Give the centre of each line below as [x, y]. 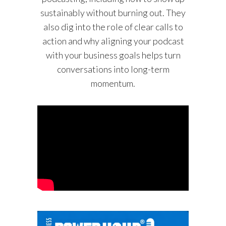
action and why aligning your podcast [113, 41]
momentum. [113, 83]
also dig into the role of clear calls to [113, 26]
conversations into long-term [113, 69]
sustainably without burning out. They [113, 12]
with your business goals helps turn [113, 55]
